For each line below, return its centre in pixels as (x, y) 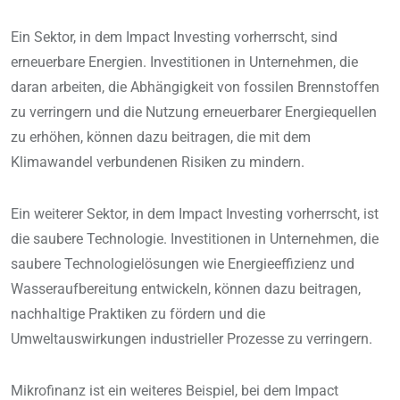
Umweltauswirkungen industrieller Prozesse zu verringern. (192, 339)
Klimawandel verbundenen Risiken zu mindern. (158, 162)
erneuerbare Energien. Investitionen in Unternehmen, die (184, 62)
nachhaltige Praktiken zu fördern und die (138, 314)
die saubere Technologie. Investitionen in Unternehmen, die (195, 239)
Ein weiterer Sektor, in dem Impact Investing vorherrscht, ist (195, 214)
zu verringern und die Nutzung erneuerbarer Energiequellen (194, 112)
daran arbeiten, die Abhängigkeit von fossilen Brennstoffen (195, 87)
